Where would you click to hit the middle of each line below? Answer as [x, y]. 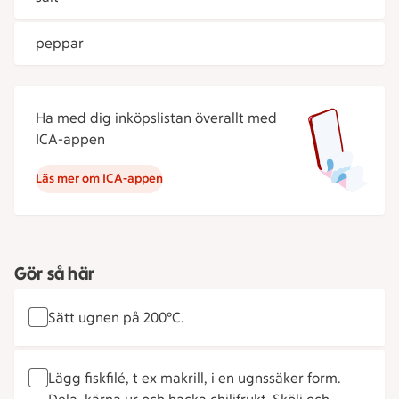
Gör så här [54, 273]
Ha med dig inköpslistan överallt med [156, 118]
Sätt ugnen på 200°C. [116, 318]
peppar [60, 43]
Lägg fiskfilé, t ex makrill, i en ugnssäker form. [194, 378]
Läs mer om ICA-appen [99, 179]
